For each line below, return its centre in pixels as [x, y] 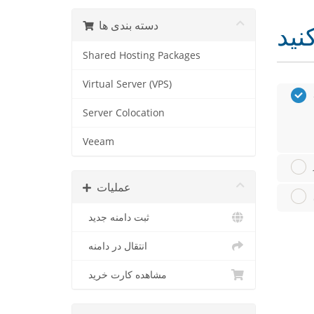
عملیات [114, 187]
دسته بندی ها [129, 25]
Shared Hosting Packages [142, 55]
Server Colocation [124, 112]
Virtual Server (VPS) [127, 84]
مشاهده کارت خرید [128, 274]
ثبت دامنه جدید [119, 217]
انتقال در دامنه [118, 246]
